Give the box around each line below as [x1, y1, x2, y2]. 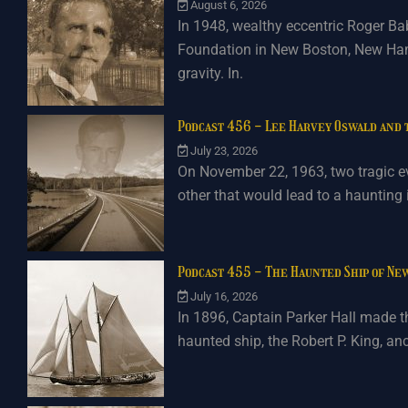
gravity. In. [178, 65, 243, 82]
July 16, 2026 [190, 290, 258, 303]
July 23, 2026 [190, 144, 258, 158]
